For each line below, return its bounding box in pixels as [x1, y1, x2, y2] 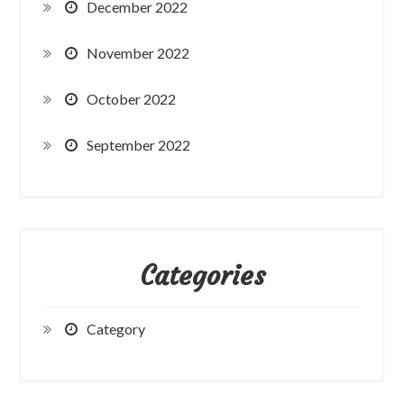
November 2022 [87, 43, 190, 61]
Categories [139, 258, 265, 292]
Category [87, 319, 146, 337]
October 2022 [87, 89, 177, 107]
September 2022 [87, 135, 191, 153]
